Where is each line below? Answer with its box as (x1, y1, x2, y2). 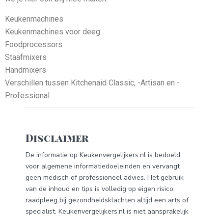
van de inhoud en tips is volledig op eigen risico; (26, 184, 175, 194)
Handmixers (5, 65, 46, 75)
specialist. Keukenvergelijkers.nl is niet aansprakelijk (26, 207, 189, 217)
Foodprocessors (5, 39, 62, 49)
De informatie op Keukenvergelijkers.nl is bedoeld (26, 150, 180, 160)
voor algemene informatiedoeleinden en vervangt (26, 162, 180, 171)
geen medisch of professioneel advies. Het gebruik (26, 173, 184, 183)
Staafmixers (5, 52, 47, 62)
